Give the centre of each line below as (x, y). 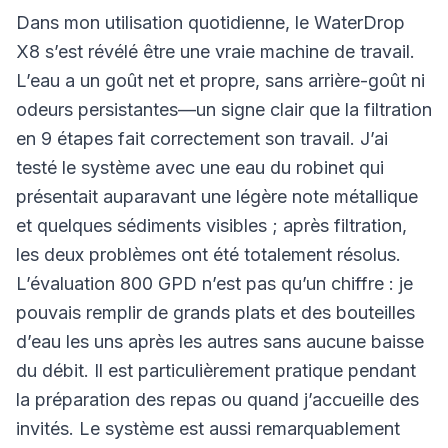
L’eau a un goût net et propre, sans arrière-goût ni (220, 80)
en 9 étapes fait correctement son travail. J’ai (202, 138)
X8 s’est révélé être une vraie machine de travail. (215, 51)
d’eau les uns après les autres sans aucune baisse (220, 341)
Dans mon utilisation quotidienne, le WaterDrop (210, 22)
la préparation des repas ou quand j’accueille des (217, 399)
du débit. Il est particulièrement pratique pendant (216, 370)
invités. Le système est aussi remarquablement (208, 428)
